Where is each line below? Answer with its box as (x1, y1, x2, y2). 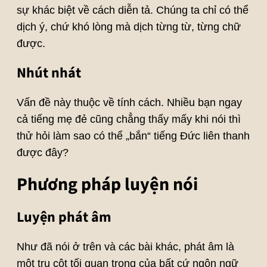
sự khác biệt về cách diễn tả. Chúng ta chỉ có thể (16, 4, 249, 17)
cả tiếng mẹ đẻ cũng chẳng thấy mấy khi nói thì (16, 113, 241, 126)
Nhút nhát (16, 63, 81, 84)
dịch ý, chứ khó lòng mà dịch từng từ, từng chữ (16, 21, 241, 33)
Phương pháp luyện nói (16, 172, 198, 198)
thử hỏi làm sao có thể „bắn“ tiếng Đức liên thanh (16, 130, 250, 142)
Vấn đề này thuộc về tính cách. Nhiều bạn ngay (16, 97, 242, 109)
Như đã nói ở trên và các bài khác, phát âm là (16, 241, 234, 253)
